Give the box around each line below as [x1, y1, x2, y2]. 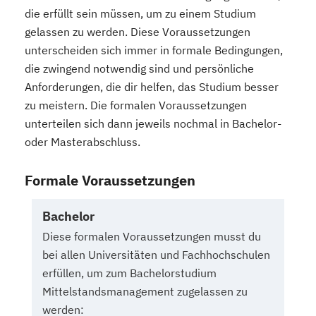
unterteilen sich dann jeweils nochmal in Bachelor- [25, 116, 281, 131]
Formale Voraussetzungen [25, 171, 195, 190]
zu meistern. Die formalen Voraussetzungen [25, 98, 247, 113]
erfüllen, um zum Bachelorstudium [42, 266, 217, 281]
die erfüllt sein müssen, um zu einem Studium [25, 6, 256, 21]
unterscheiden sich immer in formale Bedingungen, [25, 43, 283, 58]
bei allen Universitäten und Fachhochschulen [42, 248, 270, 262]
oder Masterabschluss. [25, 135, 140, 150]
